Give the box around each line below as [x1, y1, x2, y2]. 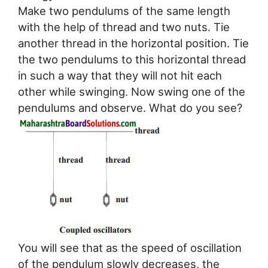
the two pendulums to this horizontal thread [18, 52, 246, 66]
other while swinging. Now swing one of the [18, 84, 245, 98]
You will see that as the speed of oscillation [18, 240, 242, 254]
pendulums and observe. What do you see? [18, 100, 242, 114]
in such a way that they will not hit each [18, 68, 222, 82]
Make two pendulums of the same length [18, 4, 230, 17]
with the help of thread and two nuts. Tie [18, 20, 230, 33]
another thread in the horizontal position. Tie [18, 36, 249, 50]
